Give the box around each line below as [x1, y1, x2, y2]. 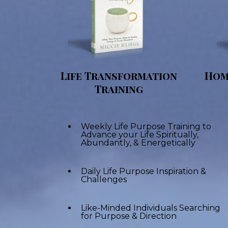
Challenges [81, 175, 127, 185]
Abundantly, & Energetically [81, 138, 195, 148]
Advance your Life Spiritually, [81, 130, 198, 140]
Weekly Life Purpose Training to [81, 122, 211, 132]
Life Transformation [60, 69, 177, 83]
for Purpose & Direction [81, 211, 177, 221]
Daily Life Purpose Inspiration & [81, 166, 206, 177]
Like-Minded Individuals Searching [81, 203, 220, 213]
